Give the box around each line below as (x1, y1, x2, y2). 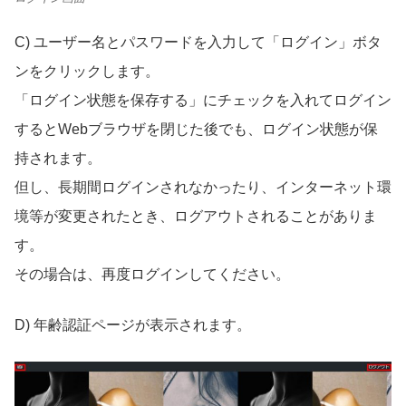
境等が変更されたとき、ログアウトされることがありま (14, 208, 377, 224)
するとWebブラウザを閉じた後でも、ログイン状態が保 (14, 121, 378, 137)
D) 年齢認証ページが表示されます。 (14, 316, 251, 333)
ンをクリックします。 (14, 63, 159, 79)
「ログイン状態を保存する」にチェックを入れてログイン (14, 92, 391, 108)
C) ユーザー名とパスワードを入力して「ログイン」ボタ (14, 34, 382, 50)
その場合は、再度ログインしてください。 (14, 266, 290, 282)
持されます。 (14, 150, 101, 166)
